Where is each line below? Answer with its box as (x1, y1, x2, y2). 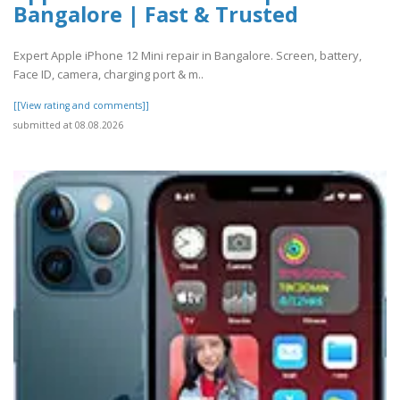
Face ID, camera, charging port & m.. (13, 66, 204, 83)
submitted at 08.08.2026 (13, 119, 123, 132)
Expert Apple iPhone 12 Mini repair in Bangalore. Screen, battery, (13, 47, 362, 64)
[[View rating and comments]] (13, 99, 149, 112)
